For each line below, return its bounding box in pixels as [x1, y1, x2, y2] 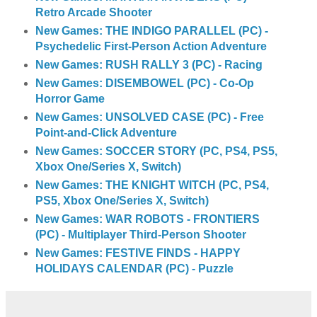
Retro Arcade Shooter [35, 6, 152, 19]
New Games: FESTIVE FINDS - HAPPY [35, 246, 241, 259]
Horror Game [35, 93, 105, 105]
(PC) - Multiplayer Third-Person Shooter [35, 228, 246, 241]
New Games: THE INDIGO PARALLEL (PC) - [35, 25, 268, 38]
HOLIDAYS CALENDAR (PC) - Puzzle [35, 262, 234, 275]
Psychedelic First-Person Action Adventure [35, 40, 267, 53]
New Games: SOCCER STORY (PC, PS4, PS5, [35, 145, 277, 158]
